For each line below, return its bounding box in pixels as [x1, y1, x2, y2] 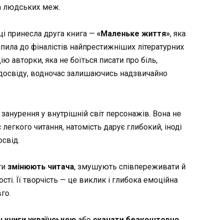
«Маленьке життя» [97, 29, 170, 39]
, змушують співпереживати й [74, 162, 186, 171]
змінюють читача [7, 162, 74, 171]
